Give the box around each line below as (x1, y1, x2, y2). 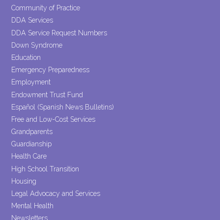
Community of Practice (11, 4, 81, 12)
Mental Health (11, 202, 54, 210)
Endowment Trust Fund (11, 90, 83, 99)
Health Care (11, 152, 47, 161)
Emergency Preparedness (11, 66, 90, 74)
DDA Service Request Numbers (11, 28, 108, 37)
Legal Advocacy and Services (11, 189, 101, 197)
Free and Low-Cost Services (11, 115, 96, 123)
